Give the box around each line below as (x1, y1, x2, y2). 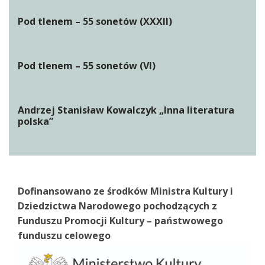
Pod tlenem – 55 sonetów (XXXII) (18, 15, 172, 28)
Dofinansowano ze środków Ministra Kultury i (18, 185, 233, 198)
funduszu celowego (18, 229, 111, 242)
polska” (18, 115, 53, 128)
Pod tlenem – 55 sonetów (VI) (18, 59, 156, 72)
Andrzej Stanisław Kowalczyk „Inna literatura (18, 104, 234, 117)
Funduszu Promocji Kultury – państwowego (18, 214, 223, 227)
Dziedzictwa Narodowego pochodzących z (18, 199, 217, 212)
